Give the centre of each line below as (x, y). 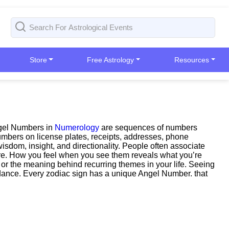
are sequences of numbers (148, 128)
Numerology (77, 128)
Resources (192, 60)
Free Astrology (111, 60)
